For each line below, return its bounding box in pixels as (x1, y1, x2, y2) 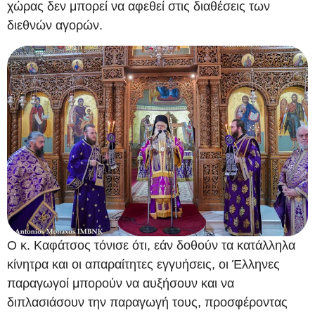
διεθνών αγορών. (7, 18, 103, 33)
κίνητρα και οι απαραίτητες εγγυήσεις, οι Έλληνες (7, 257, 280, 272)
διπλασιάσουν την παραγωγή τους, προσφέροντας (7, 295, 288, 310)
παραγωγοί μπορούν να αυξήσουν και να (7, 276, 234, 291)
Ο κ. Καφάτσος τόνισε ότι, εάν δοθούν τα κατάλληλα (7, 238, 295, 253)
